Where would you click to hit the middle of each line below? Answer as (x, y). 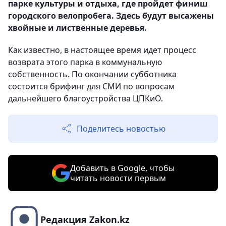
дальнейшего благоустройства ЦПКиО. (86, 99)
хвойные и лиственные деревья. (77, 28)
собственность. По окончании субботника (92, 74)
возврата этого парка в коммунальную (85, 62)
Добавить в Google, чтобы (122, 168)
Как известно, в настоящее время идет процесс (102, 50)
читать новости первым (118, 178)
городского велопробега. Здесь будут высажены (111, 16)
